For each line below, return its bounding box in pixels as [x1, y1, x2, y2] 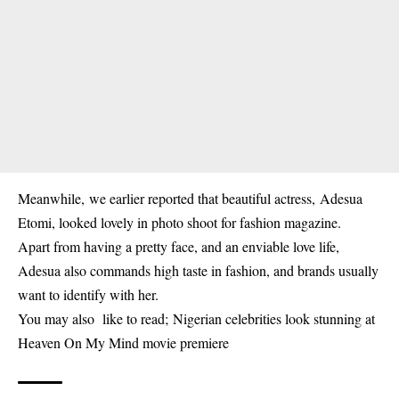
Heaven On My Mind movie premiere [18, 333, 229, 352]
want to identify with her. [18, 285, 159, 304]
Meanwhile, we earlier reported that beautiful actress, [18, 189, 320, 208]
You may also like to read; [18, 309, 173, 328]
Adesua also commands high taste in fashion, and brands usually [18, 261, 379, 280]
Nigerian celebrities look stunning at [173, 309, 375, 328]
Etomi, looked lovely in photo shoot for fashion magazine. [18, 213, 341, 232]
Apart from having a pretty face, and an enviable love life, [18, 237, 339, 256]
